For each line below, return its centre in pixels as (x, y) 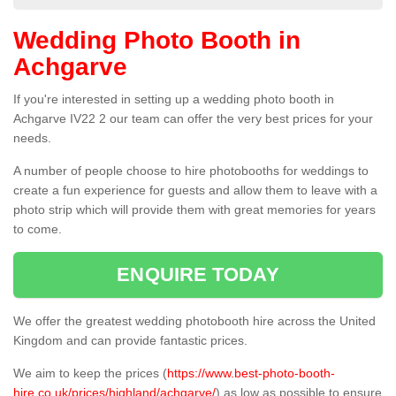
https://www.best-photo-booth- (251, 373)
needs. (32, 138)
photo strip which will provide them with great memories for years (194, 210)
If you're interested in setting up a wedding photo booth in (174, 99)
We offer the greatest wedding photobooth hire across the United (194, 321)
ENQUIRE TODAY (198, 275)
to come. (38, 229)
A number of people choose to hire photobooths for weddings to (191, 171)
